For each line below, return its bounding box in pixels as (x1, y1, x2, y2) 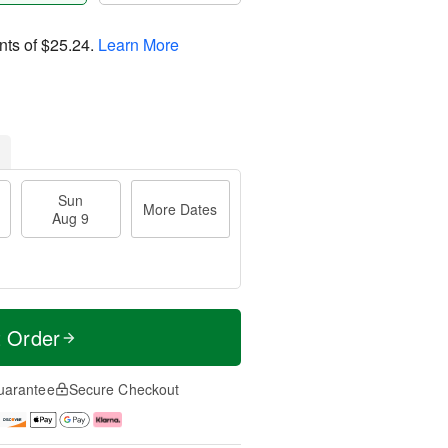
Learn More (98, 32, 179, 56)
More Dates (143, 199, 218, 219)
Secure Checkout (68, 379, 180, 399)
